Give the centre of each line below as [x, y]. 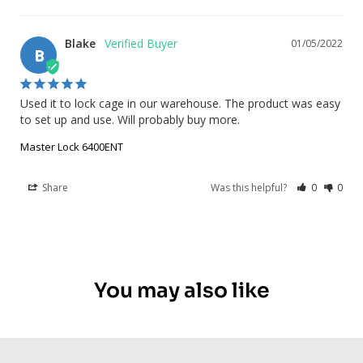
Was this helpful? [250, 187]
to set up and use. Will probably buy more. [130, 119]
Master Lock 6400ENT [72, 146]
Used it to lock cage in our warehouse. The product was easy [180, 103]
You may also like [181, 291]
